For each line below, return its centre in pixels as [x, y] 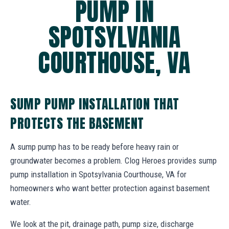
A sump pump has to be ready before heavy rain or [95, 146]
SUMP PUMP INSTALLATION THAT [95, 104]
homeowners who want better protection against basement [110, 188]
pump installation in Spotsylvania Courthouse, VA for [98, 174]
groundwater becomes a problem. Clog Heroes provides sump [113, 160]
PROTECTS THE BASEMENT [77, 123]
